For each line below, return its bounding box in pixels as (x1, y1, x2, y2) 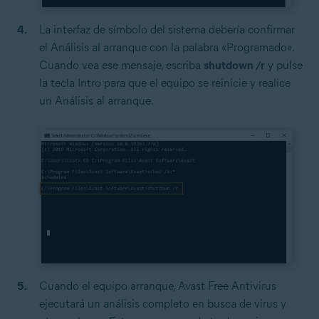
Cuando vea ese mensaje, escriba (39, 58, 204, 73)
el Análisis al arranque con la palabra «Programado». (39, 41, 294, 55)
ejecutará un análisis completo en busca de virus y (39, 297, 286, 311)
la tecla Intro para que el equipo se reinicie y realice (39, 76, 291, 90)
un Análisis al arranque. (39, 94, 154, 108)
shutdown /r (204, 58, 265, 73)
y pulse (265, 58, 303, 73)
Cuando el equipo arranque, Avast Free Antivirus (39, 279, 276, 293)
